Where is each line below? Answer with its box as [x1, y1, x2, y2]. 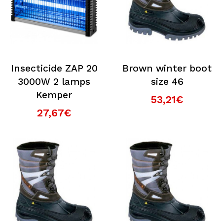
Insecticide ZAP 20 [10, 63, 98, 74]
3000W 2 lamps [18, 76, 90, 87]
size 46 [150, 76, 184, 87]
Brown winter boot [122, 63, 212, 74]
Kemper [36, 89, 72, 101]
